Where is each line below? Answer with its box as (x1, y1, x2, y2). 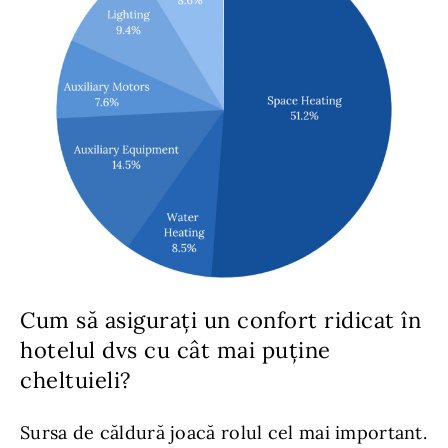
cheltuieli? (20, 366, 131, 395)
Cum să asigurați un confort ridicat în (20, 306, 421, 335)
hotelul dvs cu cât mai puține (20, 336, 331, 365)
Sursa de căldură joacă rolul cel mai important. (20, 421, 428, 445)
